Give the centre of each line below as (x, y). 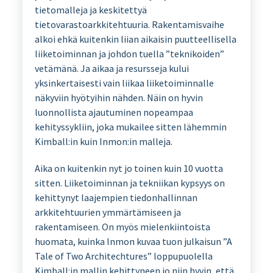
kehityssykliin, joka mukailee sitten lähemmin (130, 126)
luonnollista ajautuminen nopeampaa (114, 112)
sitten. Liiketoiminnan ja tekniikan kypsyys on (129, 183)
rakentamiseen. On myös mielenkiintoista (122, 226)
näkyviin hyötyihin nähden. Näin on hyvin (119, 97)
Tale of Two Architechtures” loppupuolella (123, 256)
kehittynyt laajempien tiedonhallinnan (116, 197)
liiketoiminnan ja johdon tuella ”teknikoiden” (129, 53)
